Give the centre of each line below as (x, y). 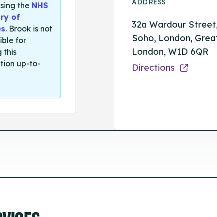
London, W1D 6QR (170, 51)
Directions (155, 67)
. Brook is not (29, 29)
